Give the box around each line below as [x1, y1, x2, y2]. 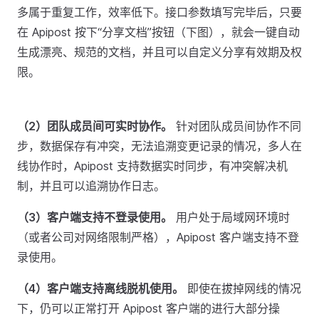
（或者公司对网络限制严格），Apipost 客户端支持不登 [17, 230, 299, 244]
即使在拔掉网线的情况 [184, 281, 301, 296]
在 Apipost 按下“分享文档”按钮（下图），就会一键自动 [17, 25, 300, 39]
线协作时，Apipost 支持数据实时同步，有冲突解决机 [17, 159, 288, 173]
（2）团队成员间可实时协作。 [17, 119, 172, 133]
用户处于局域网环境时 [172, 210, 290, 224]
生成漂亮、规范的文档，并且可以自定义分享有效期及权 [17, 45, 302, 59]
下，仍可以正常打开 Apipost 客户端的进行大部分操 [17, 301, 280, 315]
